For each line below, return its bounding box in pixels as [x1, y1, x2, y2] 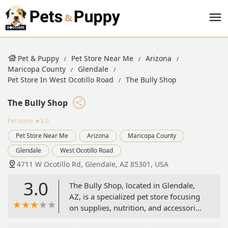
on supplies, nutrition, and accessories [69, 202, 203, 213]
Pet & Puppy [18, 53, 59, 63]
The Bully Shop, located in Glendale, [69, 180, 195, 190]
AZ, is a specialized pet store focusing [69, 191, 200, 202]
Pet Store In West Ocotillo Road [8, 75, 113, 84]
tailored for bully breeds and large [69, 213, 189, 224]
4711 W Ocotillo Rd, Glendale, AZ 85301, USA [17, 159, 168, 169]
